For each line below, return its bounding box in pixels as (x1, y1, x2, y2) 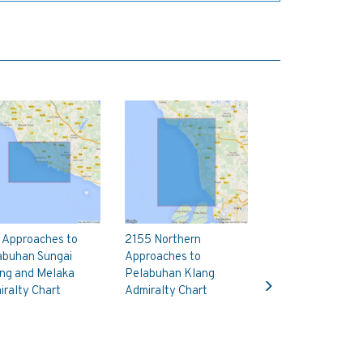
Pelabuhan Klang (125, 266, 216, 282)
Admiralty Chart (125, 283, 208, 299)
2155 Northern (125, 232, 202, 248)
